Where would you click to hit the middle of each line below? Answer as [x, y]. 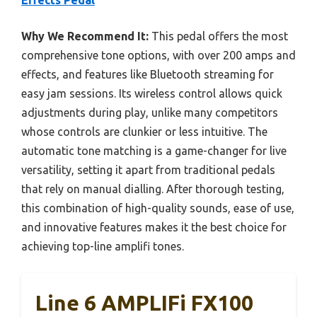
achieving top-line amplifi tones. [103, 247]
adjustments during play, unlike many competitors [150, 113]
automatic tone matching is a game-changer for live [154, 151]
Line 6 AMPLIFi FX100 [144, 303]
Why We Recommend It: [85, 36]
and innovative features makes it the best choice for [154, 227]
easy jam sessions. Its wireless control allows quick [152, 94]
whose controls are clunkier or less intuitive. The [144, 132]
